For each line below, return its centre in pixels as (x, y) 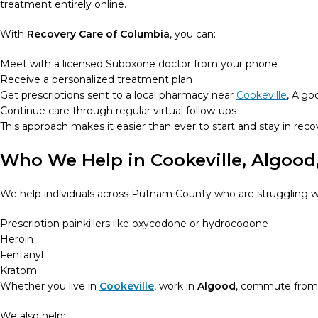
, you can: (193, 34)
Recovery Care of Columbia (98, 34)
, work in (176, 286)
